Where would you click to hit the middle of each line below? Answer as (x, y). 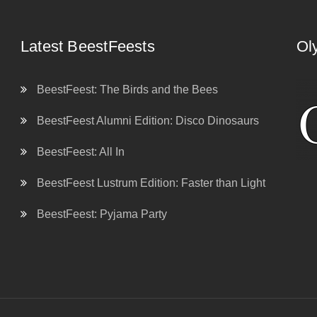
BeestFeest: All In (80, 152)
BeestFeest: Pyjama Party (102, 214)
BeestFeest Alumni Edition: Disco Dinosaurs (148, 121)
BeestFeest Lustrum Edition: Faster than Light (151, 183)
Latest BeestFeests (87, 46)
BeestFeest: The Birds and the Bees (127, 90)
